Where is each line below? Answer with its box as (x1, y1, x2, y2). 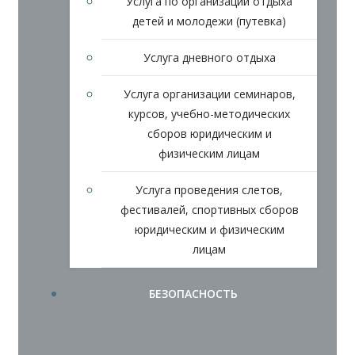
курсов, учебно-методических (128, 105, 290, 121)
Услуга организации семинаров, (123, 86, 296, 101)
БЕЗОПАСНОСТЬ (149, 285, 238, 301)
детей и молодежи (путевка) (132, 13, 286, 29)
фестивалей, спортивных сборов (120, 201, 299, 217)
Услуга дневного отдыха (143, 49, 276, 65)
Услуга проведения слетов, (136, 181, 283, 197)
